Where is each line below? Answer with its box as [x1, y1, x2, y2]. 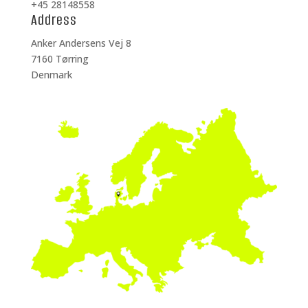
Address [30, 10, 77, 30]
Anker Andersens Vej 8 [30, 36, 131, 50]
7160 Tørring [30, 52, 89, 66]
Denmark [30, 68, 72, 82]
